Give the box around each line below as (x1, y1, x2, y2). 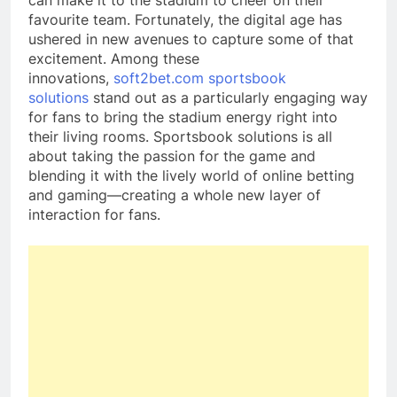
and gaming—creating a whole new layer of (28, 186, 321, 205)
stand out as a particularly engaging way (89, 89, 368, 107)
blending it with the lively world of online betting (28, 167, 354, 185)
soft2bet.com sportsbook (113, 69, 286, 88)
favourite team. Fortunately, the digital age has (28, 11, 342, 29)
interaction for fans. (28, 206, 160, 224)
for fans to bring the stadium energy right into (28, 108, 338, 127)
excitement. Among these (28, 50, 199, 68)
